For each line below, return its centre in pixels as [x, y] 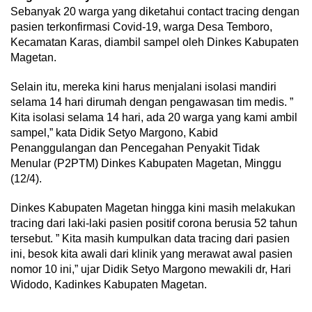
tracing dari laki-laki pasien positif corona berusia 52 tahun [154, 223]
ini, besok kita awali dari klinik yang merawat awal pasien [151, 254]
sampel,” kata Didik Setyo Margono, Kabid [114, 133]
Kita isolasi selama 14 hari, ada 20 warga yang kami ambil [154, 117]
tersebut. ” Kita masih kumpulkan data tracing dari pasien [150, 239]
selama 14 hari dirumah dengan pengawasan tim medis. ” [152, 102]
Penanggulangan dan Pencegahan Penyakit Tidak [135, 148]
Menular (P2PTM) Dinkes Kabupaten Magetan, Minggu [146, 163]
